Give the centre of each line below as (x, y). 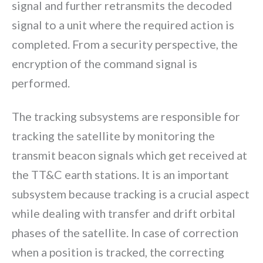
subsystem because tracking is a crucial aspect (131, 193)
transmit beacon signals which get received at (129, 155)
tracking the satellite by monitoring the (113, 135)
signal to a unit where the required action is (123, 25)
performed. (41, 83)
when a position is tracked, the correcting (118, 252)
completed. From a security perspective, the (125, 44)
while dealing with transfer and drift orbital (124, 213)
